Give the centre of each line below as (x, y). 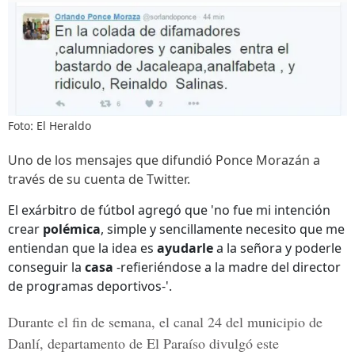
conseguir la (46, 267)
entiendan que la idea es (82, 248)
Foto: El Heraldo (50, 126)
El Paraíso (176, 343)
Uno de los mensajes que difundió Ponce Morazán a (164, 160)
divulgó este (242, 343)
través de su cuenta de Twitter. (99, 179)
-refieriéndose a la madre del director (227, 267)
